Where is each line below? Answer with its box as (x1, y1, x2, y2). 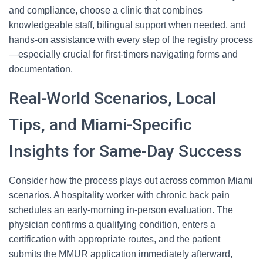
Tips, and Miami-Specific (9, 115, 192, 134)
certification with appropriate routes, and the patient (9, 234, 220, 244)
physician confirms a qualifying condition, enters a (9, 220, 215, 230)
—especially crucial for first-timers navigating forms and (9, 49, 238, 59)
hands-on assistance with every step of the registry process (9, 35, 253, 45)
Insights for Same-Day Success (9, 141, 242, 161)
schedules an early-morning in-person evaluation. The (9, 205, 233, 215)
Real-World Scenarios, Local (9, 89, 216, 108)
